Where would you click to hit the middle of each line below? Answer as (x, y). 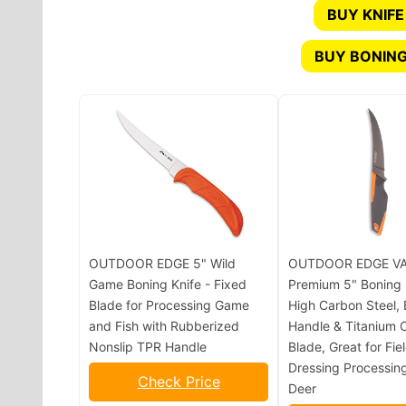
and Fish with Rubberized (164, 325)
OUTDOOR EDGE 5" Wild (162, 263)
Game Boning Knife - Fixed (168, 284)
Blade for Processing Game (169, 304)
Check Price (179, 381)
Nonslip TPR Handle (148, 346)
